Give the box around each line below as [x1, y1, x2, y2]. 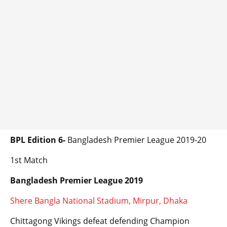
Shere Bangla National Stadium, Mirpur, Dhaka [10, 195, 187, 207]
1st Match [10, 155, 48, 166]
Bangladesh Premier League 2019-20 [65, 134, 206, 146]
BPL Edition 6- [10, 134, 65, 146]
